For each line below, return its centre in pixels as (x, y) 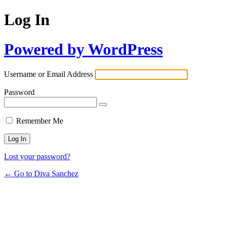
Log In (27, 20)
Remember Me (40, 121)
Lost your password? (37, 157)
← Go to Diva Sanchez (41, 174)
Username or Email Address (48, 74)
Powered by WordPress (83, 49)
